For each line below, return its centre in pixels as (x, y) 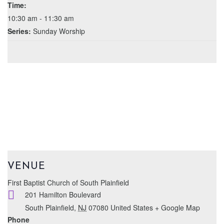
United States (132, 208)
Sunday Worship (59, 31)
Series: (20, 31)
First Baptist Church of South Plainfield (68, 183)
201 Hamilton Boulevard (63, 195)
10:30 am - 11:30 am (41, 18)
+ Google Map (177, 208)
